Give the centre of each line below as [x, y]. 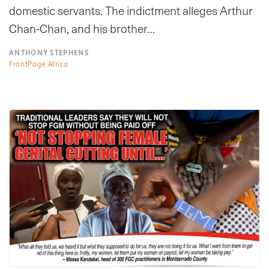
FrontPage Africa [39, 64]
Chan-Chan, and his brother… [82, 28]
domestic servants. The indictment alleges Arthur [131, 10]
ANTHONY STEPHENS [49, 53]
